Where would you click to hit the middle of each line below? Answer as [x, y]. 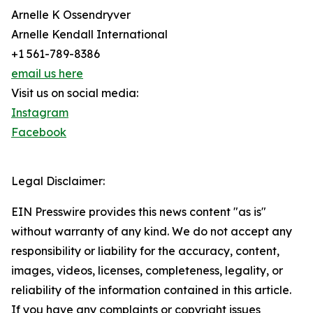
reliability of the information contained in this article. [151, 290]
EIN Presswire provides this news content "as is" [139, 212]
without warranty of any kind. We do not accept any [152, 232]
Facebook [39, 132]
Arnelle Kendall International [89, 35]
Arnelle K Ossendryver [71, 15]
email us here [47, 74]
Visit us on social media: [75, 93]
